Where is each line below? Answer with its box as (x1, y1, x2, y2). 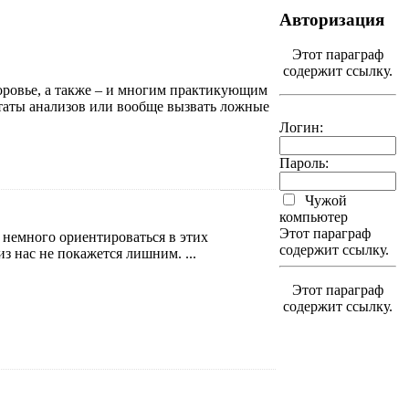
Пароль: (279, 155, 329, 172)
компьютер (279, 209, 348, 225)
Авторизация (279, 9, 384, 29)
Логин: (279, 120, 323, 136)
